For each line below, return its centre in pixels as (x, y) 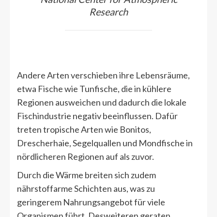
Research (108, 11)
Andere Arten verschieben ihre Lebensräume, (103, 75)
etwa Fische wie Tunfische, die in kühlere (94, 89)
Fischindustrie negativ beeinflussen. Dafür (97, 116)
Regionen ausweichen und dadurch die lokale (102, 102)
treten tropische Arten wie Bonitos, (84, 130)
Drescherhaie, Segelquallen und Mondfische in (105, 143)
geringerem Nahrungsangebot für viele (91, 202)
